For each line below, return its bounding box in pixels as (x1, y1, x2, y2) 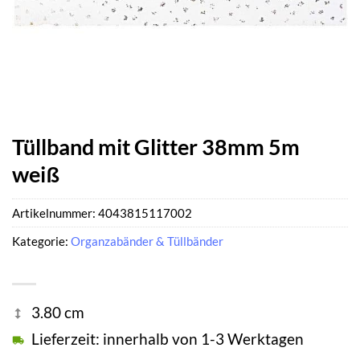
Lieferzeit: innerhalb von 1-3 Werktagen (31, 329, 304, 349)
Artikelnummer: (12, 206, 98, 221)
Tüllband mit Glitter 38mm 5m (12, 133, 300, 160)
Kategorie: (12, 234, 71, 249)
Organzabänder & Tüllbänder (71, 234, 223, 249)
